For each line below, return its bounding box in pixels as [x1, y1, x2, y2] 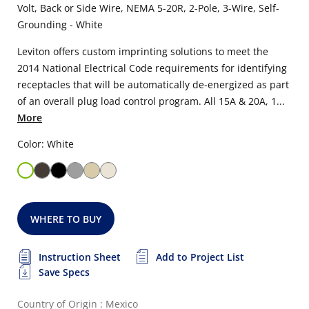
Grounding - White [17, 18, 103, 31]
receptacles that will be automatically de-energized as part [17, 78, 289, 91]
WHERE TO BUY [30, 212, 102, 226]
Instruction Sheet [39, 250, 121, 263]
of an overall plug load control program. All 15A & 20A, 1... [17, 94, 285, 108]
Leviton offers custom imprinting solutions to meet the [17, 45, 268, 58]
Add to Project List [156, 250, 244, 263]
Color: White [17, 137, 74, 150]
